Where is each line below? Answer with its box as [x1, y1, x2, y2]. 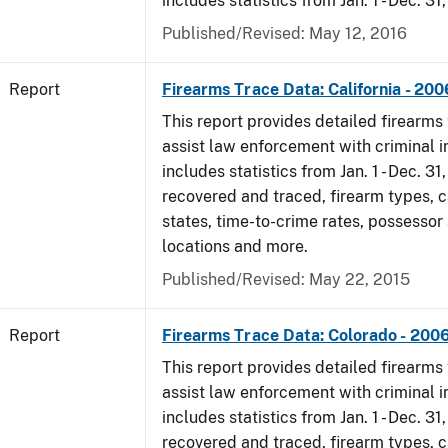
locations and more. [162, 237, 316, 256]
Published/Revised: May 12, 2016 [162, 24, 407, 43]
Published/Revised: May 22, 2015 [162, 270, 410, 289]
